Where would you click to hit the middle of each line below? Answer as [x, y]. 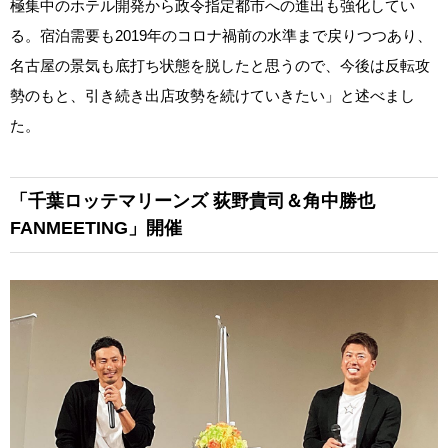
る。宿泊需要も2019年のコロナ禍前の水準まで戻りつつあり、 [221, 35]
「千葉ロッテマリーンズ [109, 200]
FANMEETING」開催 [96, 227]
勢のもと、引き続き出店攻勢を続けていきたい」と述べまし [212, 95]
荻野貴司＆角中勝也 [291, 200]
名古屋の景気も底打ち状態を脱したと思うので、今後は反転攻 [220, 65]
